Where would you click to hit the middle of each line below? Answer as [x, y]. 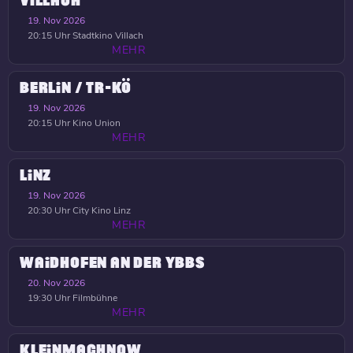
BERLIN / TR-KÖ [76, 88]
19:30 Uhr [49, 298]
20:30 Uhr [49, 210]
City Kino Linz [100, 210]
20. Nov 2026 [56, 283]
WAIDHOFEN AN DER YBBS [112, 263]
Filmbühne [94, 298]
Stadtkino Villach [107, 35]
